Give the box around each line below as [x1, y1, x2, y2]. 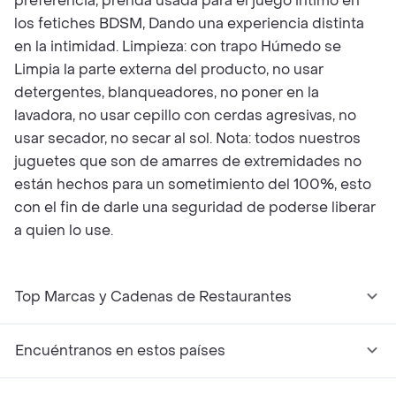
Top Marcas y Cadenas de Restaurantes [15, 287, 292, 306]
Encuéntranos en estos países [15, 341, 225, 360]
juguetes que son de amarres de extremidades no [14, 152, 362, 171]
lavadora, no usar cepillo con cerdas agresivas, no [14, 106, 356, 125]
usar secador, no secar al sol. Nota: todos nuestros [14, 129, 361, 148]
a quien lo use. [14, 221, 113, 240]
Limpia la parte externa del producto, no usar [14, 60, 324, 79]
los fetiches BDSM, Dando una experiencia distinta [14, 14, 364, 33]
